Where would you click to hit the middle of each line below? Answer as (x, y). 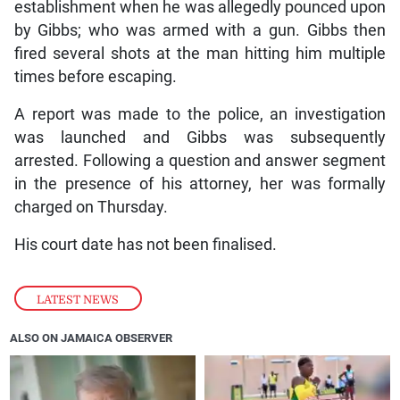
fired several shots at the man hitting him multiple (200, 53)
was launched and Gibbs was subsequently (200, 137)
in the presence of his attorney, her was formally (200, 183)
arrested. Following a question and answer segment (200, 160)
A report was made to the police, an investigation (200, 114)
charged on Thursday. (91, 207)
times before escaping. (95, 76)
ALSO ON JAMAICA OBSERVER (92, 337)
